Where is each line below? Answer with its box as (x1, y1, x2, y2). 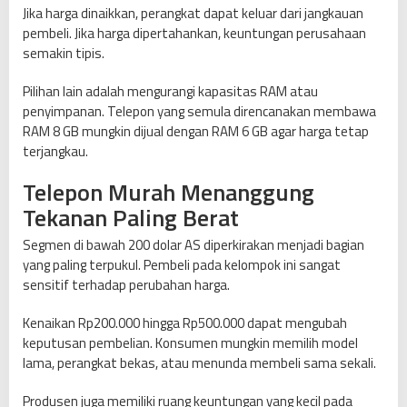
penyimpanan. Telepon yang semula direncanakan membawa (23, 101, 376, 123)
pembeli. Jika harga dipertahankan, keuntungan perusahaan (23, 23, 366, 45)
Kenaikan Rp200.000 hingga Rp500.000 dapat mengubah (23, 313, 347, 334)
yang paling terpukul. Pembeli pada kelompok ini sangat (23, 254, 341, 276)
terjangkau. (23, 141, 88, 163)
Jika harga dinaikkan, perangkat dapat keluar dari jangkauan (23, 3, 363, 25)
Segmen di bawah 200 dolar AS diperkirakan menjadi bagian (23, 234, 364, 256)
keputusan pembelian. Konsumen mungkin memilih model (23, 333, 358, 354)
